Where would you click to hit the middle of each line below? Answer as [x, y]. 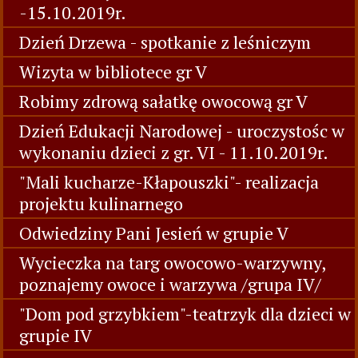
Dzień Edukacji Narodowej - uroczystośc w [182, 131]
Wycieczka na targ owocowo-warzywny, [172, 263]
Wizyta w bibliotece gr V [113, 72]
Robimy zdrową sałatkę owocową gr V [163, 101]
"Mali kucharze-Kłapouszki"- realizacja [169, 182]
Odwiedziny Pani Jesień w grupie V [154, 233]
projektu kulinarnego [101, 203]
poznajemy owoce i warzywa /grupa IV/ [170, 284]
